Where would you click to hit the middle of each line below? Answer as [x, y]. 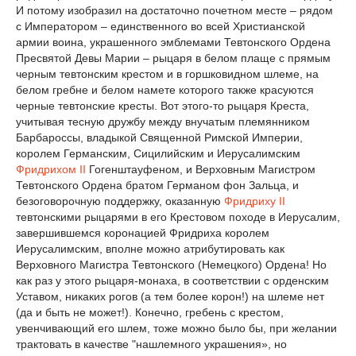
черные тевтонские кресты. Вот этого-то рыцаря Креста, [163, 106]
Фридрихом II [51, 170]
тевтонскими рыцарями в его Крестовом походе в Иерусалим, [178, 217]
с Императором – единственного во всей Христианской [161, 27]
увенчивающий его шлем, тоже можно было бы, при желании [176, 329]
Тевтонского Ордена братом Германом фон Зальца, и [157, 186]
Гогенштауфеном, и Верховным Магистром [201, 170]
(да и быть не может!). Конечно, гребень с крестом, [150, 313]
